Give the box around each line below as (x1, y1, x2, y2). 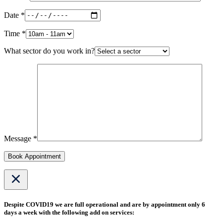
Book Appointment (8, 152, 61, 160)
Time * (4, 29, 26, 38)
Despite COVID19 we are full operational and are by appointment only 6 (4, 200, 205, 208)
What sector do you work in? (4, 46, 95, 55)
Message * (4, 134, 37, 143)
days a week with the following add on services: (4, 208, 134, 216)
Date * (4, 10, 25, 19)
